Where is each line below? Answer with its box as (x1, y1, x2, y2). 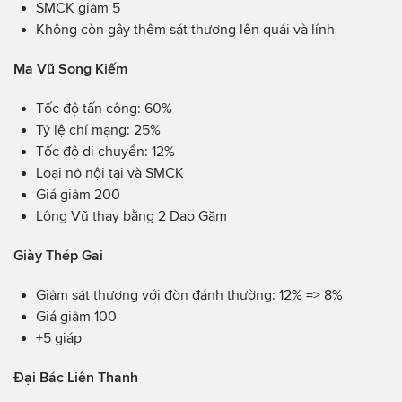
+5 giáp (36, 329, 82, 345)
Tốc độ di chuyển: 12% (36, 143, 175, 159)
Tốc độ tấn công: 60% (36, 100, 172, 116)
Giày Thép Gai (13, 247, 103, 263)
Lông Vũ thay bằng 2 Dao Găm (36, 207, 227, 223)
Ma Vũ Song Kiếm (13, 60, 127, 76)
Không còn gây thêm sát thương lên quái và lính (36, 21, 335, 37)
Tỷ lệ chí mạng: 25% (36, 121, 161, 137)
